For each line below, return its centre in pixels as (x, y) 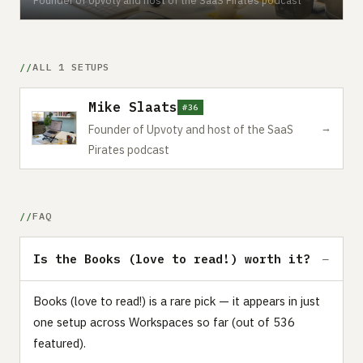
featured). (60, 343)
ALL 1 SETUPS (71, 66)
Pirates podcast (129, 149)
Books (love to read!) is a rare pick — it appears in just (177, 301)
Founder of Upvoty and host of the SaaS (191, 129)
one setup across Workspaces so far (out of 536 (164, 322)
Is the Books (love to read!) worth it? (172, 258)
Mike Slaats (133, 107)
